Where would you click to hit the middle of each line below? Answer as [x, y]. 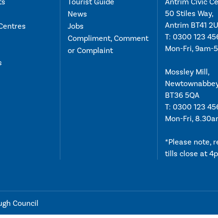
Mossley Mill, [187, 72]
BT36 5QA [182, 95]
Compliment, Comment [108, 38]
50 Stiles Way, [189, 13]
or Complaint [90, 50]
